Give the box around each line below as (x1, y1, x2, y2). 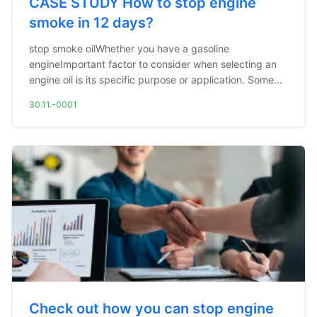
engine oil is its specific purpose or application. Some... (29, 74, 282, 86)
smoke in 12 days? (29, 14, 154, 31)
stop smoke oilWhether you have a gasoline (29, 42, 229, 54)
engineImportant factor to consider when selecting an (29, 58, 277, 70)
